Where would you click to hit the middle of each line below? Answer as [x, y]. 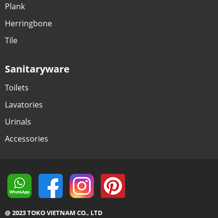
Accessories [26, 138]
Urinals [18, 121]
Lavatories [24, 104]
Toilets [17, 87]
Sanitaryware [37, 69]
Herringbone [28, 24]
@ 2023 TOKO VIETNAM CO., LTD [54, 212]
